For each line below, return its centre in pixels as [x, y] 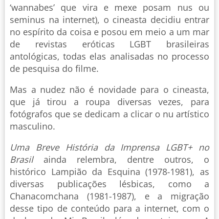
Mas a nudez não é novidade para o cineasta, [109, 89]
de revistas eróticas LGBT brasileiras [109, 44]
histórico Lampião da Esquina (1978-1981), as [109, 171]
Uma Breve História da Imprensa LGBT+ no [109, 147]
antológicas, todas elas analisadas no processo [109, 56]
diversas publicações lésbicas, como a [109, 184]
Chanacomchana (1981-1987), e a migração [109, 196]
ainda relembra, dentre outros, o [121, 159]
